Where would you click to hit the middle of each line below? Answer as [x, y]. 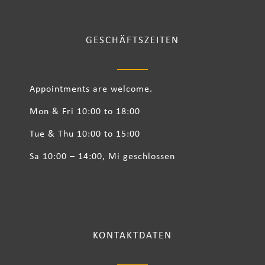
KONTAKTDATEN [132, 236]
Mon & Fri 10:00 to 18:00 [85, 112]
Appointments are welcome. [91, 90]
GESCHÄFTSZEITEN [132, 41]
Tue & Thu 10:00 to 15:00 [85, 135]
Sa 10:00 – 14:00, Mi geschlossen [102, 157]
